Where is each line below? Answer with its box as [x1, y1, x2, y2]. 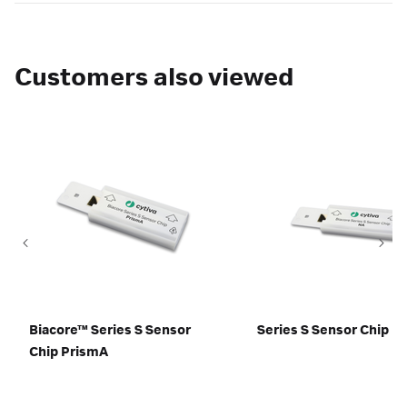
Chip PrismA [29, 345, 108, 360]
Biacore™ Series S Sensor [29, 323, 191, 338]
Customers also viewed [15, 65, 294, 92]
